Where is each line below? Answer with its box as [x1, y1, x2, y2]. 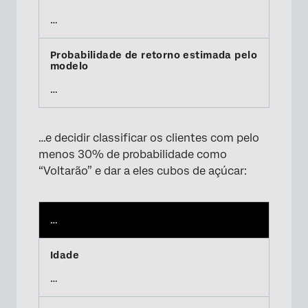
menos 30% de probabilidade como [38, 148, 227, 161]
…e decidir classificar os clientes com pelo [38, 131, 259, 144]
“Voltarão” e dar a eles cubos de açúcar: [38, 164, 247, 177]
